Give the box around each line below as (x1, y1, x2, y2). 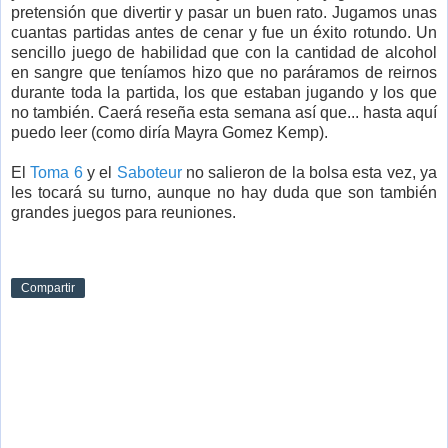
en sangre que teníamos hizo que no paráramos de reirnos (11, 64, 437, 82)
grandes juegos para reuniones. (11, 204, 236, 222)
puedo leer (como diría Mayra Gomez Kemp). (11, 124, 328, 142)
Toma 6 (30, 164, 83, 182)
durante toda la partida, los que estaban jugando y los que (11, 84, 437, 102)
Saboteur (116, 164, 182, 182)
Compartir (21, 280, 75, 295)
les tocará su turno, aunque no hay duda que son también (11, 184, 437, 202)
